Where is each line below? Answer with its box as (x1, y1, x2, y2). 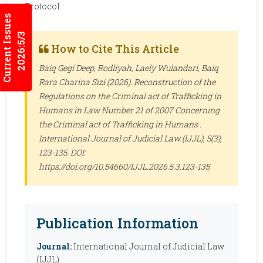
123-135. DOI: (39, 147, 86, 158)
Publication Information (36, 214, 198, 232)
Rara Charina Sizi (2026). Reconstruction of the (39, 76, 215, 87)
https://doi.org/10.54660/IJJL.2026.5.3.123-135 (39, 161, 210, 172)
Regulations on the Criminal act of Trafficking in (39, 90, 221, 102)
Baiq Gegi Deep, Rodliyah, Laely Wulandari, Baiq (39, 62, 218, 73)
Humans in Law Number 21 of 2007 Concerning (39, 104, 220, 116)
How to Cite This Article (49, 42, 179, 56)
